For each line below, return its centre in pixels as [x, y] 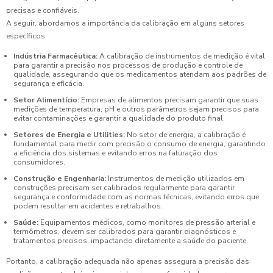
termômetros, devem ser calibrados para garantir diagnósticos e [125, 232]
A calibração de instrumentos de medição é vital [181, 56]
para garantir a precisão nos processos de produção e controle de [128, 66]
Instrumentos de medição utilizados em [175, 179]
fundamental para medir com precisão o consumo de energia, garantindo [140, 144]
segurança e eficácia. [49, 84]
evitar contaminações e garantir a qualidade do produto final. [119, 119]
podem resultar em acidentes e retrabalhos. [88, 206]
